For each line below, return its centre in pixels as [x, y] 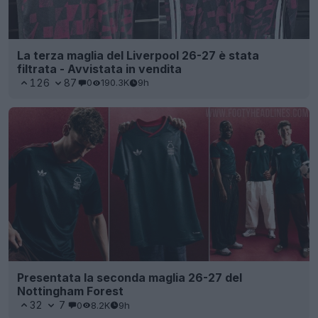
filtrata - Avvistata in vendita [99, 68]
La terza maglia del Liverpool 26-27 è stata [138, 55]
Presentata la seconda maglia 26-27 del [130, 278]
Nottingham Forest [70, 291]
